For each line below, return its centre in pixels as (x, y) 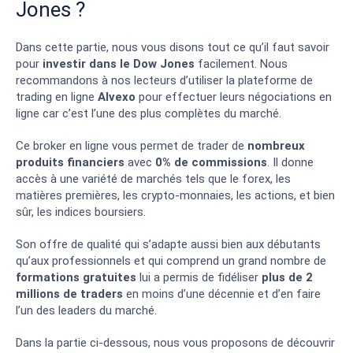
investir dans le (86, 63)
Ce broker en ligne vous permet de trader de (132, 145)
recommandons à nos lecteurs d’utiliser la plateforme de (164, 80)
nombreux (276, 145)
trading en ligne (55, 97)
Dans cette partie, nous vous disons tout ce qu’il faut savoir (173, 47)
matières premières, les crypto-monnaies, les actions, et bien (175, 195)
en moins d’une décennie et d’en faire (222, 294)
